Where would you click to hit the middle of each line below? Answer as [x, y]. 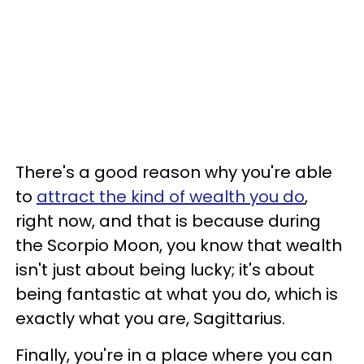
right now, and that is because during [168, 221]
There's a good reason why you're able [174, 173]
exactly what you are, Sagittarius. [150, 319]
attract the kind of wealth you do [171, 197]
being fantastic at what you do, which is [177, 295]
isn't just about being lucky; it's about [165, 270]
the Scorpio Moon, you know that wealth [179, 246]
